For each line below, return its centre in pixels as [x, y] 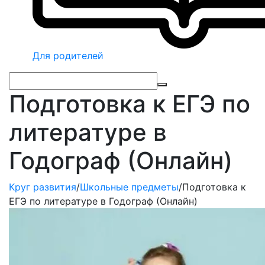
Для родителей [68, 56]
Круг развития [43, 187]
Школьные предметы [129, 187]
